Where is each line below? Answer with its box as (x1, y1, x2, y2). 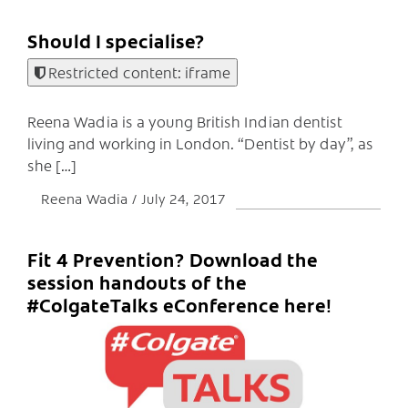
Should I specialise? (27, 27, 205, 53)
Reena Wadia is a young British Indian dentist (27, 110, 342, 131)
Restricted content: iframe (45, 62, 230, 83)
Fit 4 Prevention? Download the (27, 246, 318, 271)
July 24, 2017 (141, 189, 226, 208)
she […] (27, 154, 76, 175)
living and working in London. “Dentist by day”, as (27, 132, 373, 153)
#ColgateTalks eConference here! (27, 291, 331, 317)
